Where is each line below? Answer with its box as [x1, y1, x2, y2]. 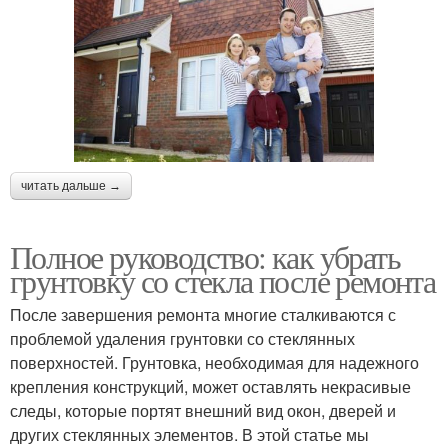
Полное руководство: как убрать [10, 234, 400, 278]
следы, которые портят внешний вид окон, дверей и [10, 398, 396, 422]
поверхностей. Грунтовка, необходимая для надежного [10, 350, 419, 374]
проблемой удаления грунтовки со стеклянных [10, 326, 355, 350]
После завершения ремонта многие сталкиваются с [10, 302, 396, 326]
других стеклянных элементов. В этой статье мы [10, 422, 369, 446]
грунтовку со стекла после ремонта [10, 258, 436, 302]
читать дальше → [21, 178, 121, 193]
